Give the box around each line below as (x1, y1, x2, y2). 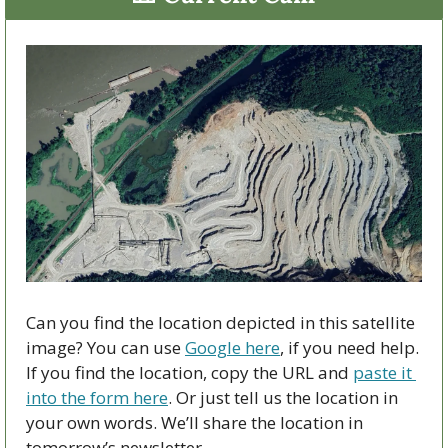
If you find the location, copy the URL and (26, 360, 353, 384)
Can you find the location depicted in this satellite (26, 310, 415, 334)
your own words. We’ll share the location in (26, 410, 363, 434)
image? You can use (26, 335, 185, 359)
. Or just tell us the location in (168, 385, 398, 409)
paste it (353, 360, 412, 384)
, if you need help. (280, 335, 419, 359)
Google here (185, 335, 280, 359)
